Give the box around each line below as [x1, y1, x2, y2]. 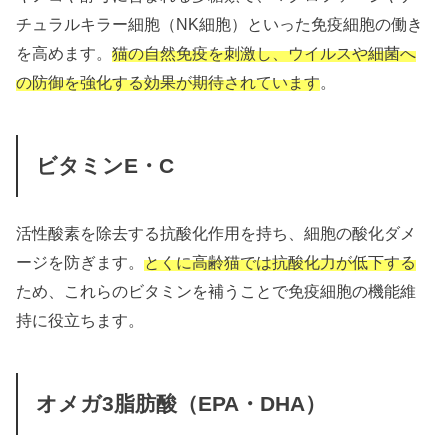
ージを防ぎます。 [16, 252, 145, 271]
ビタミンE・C [35, 154, 174, 179]
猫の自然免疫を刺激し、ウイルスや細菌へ [112, 43, 417, 62]
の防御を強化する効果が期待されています [16, 72, 321, 91]
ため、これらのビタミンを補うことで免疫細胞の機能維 [16, 281, 417, 300]
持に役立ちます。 [16, 310, 145, 329]
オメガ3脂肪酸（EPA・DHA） [35, 392, 326, 417]
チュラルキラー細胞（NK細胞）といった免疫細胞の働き [16, 14, 424, 33]
